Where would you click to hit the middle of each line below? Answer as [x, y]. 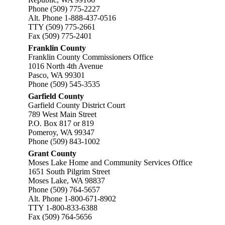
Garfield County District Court [77, 105]
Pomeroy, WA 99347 [61, 132]
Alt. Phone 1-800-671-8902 [72, 199]
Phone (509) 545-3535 [64, 84]
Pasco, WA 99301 [57, 75]
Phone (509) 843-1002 [64, 141]
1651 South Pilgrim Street [69, 172]
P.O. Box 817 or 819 [61, 123]
